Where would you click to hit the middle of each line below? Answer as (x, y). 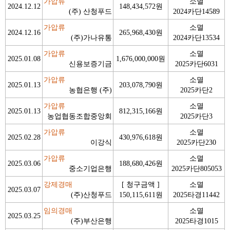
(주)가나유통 (91, 37)
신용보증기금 (90, 64)
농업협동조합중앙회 (80, 116)
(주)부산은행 (91, 221)
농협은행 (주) (90, 90)
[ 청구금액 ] (141, 184)
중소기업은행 (90, 168)
